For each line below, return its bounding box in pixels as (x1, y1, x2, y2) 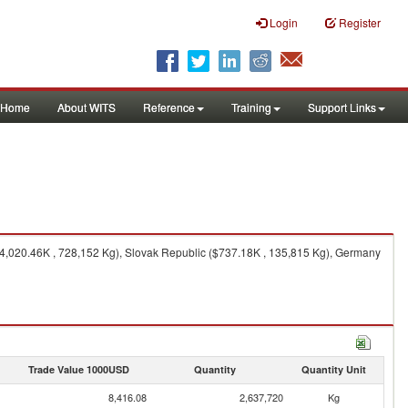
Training (231, 99, 271, 115)
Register (339, 15, 381, 30)
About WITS (57, 99, 116, 115)
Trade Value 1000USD (27, 362, 129, 376)
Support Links (308, 99, 376, 115)
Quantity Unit (301, 362, 366, 376)
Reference (143, 99, 195, 115)
